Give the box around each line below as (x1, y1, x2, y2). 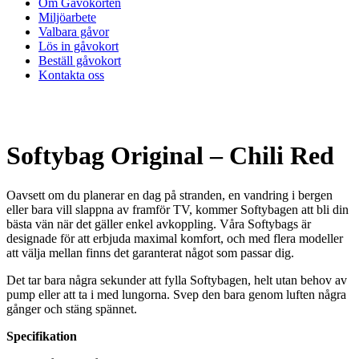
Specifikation (6, 329, 77, 343)
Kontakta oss (38, 67, 104, 82)
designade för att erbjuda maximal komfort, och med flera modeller (6, 231, 343, 245)
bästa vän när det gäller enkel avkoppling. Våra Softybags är (6, 216, 311, 231)
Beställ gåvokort (38, 53, 121, 67)
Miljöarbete (38, 10, 96, 24)
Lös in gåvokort (38, 38, 119, 53)
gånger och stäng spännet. (6, 301, 137, 316)
